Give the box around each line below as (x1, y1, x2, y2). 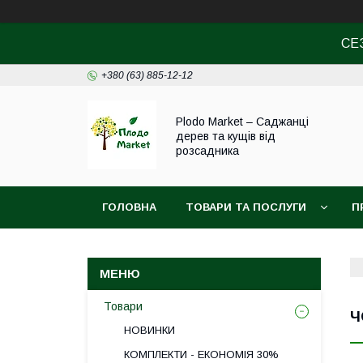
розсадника (176, 144, 239, 157)
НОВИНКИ (124, 324, 175, 336)
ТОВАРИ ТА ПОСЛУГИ (186, 201, 306, 213)
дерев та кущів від (176, 130, 275, 143)
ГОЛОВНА (102, 201, 156, 213)
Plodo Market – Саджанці (176, 115, 309, 128)
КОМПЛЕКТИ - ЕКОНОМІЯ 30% (124, 348, 279, 361)
